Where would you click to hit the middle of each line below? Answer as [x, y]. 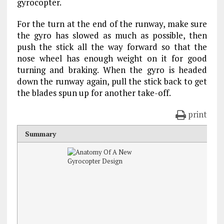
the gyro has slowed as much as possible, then [112, 35]
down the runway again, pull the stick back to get [112, 81]
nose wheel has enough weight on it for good [112, 58]
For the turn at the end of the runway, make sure [112, 24]
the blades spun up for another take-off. [94, 93]
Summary [40, 134]
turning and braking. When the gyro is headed [112, 70]
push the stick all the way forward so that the [112, 47]
